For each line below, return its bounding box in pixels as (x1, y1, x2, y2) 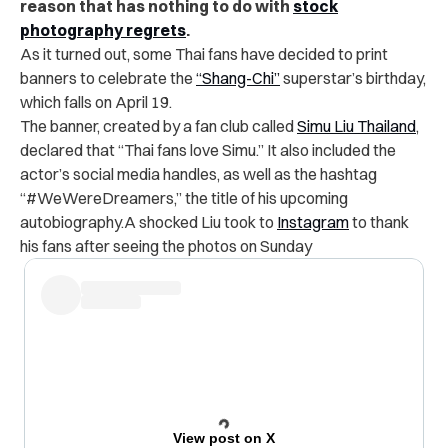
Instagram (277, 211, 349, 232)
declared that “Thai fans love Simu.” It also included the (20, 139, 396, 160)
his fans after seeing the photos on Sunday (20, 235, 312, 256)
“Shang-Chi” (196, 67, 280, 88)
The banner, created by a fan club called (20, 115, 297, 136)
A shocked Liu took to (124, 211, 277, 232)
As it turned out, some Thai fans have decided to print (20, 43, 388, 64)
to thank (349, 211, 409, 232)
